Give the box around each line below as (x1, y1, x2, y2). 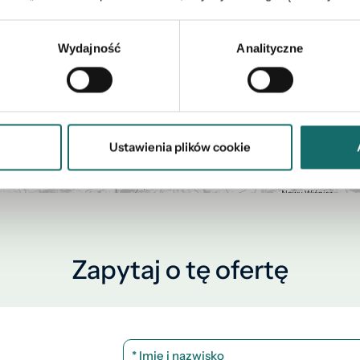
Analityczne (236, 41, 304, 55)
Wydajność (58, 41, 121, 55)
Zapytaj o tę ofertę (72, 254, 288, 285)
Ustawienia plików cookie (109, 139, 251, 155)
